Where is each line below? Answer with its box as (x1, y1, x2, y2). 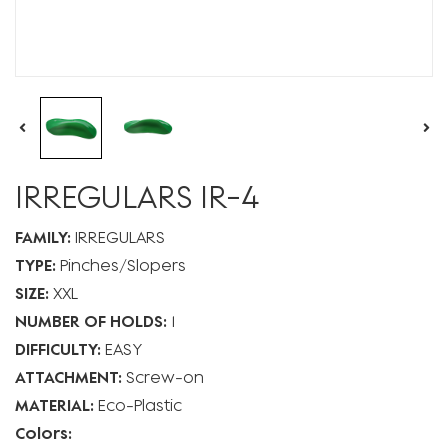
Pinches (60, 254, 119, 275)
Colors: (15, 422, 72, 443)
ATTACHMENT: (15, 366, 122, 387)
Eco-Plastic (98, 394, 182, 415)
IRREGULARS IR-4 (15, 176, 259, 215)
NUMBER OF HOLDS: (15, 310, 167, 331)
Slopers (127, 254, 186, 275)
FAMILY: (15, 226, 71, 247)
